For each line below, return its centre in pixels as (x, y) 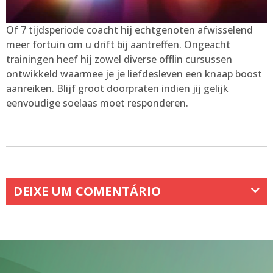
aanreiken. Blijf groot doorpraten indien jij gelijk (117, 88)
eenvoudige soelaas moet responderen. (97, 103)
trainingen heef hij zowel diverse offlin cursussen (119, 59)
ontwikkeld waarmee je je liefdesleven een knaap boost (134, 73)
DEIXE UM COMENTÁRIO (87, 191)
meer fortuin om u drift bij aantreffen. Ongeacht (118, 44)
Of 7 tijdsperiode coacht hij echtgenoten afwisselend (129, 30)
